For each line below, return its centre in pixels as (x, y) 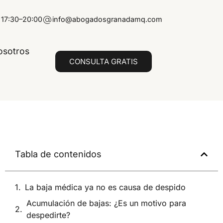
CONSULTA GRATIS (103, 61)
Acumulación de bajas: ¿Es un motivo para (106, 203)
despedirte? (48, 215)
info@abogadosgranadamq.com (107, 19)
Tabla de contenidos (58, 154)
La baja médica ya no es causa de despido (105, 187)
